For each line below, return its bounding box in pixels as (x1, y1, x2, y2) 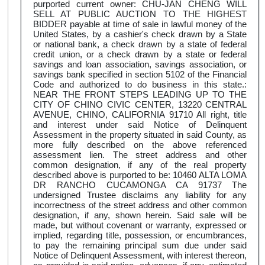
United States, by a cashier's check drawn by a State (33, 29, 247, 40)
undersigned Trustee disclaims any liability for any (33, 190, 247, 201)
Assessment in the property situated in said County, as (33, 130, 247, 140)
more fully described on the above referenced (33, 140, 247, 150)
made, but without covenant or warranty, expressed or (33, 220, 247, 231)
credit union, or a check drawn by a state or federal (33, 49, 247, 60)
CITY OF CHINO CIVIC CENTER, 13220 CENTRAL (33, 99, 247, 110)
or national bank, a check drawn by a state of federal (33, 39, 247, 50)
